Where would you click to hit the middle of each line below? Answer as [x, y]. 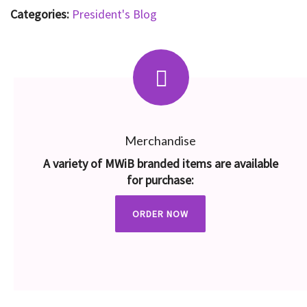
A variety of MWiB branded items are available [160, 163]
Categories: [40, 14]
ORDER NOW [160, 213]
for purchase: [160, 180]
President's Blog [114, 14]
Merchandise [160, 140]
